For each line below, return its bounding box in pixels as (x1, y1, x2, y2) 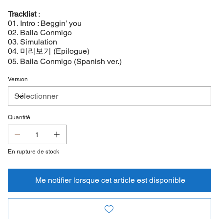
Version (7, 75, 28, 83)
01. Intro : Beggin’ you (7, 18, 82, 28)
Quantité (7, 113, 30, 121)
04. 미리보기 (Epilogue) (7, 46, 89, 56)
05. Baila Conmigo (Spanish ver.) (7, 56, 122, 66)
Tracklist (7, 9, 36, 19)
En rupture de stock (7, 148, 59, 155)
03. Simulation (7, 37, 57, 46)
